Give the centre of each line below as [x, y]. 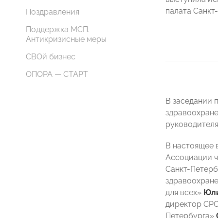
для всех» [184, 192]
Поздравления [53, 12]
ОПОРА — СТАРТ [57, 74]
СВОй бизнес [51, 57]
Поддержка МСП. [58, 29]
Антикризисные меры [66, 39]
